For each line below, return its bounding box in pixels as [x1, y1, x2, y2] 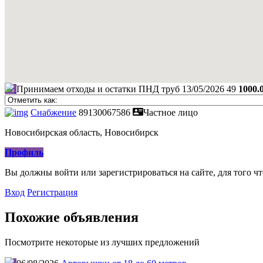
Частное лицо [143, 107, 198, 118]
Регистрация [27, 187, 77, 198]
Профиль [5, 147, 43, 158]
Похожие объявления [5, 210, 139, 225]
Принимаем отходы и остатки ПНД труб [16, 84, 180, 95]
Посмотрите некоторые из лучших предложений [5, 237, 200, 248]
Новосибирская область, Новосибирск [5, 127, 159, 138]
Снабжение [31, 107, 76, 118]
